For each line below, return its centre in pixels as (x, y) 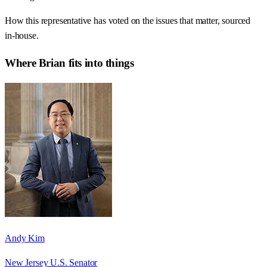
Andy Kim (25, 238)
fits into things (100, 63)
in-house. (22, 36)
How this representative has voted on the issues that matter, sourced (128, 21)
